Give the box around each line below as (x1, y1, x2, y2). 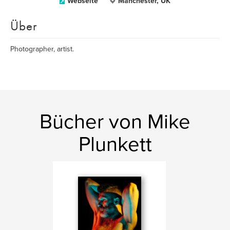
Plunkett (78, 132, 152, 157)
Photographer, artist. (10, 45, 74, 53)
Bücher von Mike (40, 109, 190, 134)
